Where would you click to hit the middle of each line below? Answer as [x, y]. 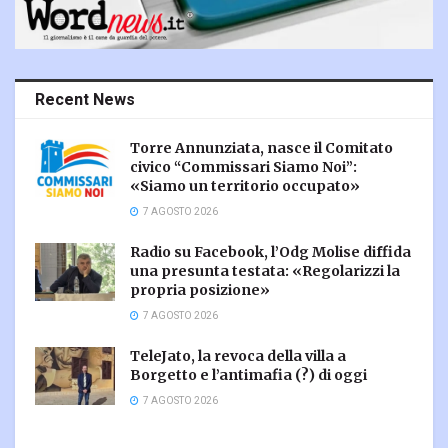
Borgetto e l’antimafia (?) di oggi [248, 375]
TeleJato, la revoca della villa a [238, 356]
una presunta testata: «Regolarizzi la [265, 271]
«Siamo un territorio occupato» [245, 186]
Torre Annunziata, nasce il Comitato [261, 148]
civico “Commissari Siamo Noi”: [243, 167]
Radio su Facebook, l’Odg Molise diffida [270, 252]
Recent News [85, 100]
